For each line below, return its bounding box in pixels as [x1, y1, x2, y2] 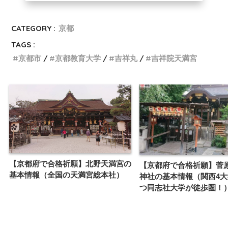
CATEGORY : [11, 23, 56, 33]
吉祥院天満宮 [151, 53, 197, 63]
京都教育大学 [55, 53, 101, 63]
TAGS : [11, 39, 36, 49]
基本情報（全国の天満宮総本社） [9, 170, 124, 179]
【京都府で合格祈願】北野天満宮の [9, 159, 131, 168]
